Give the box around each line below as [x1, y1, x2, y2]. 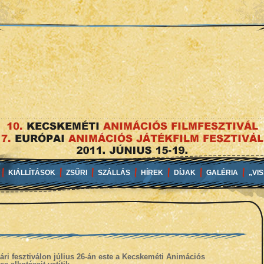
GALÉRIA [206, 169, 238, 177]
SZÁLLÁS [97, 169, 130, 177]
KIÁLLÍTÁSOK [8, 169, 55, 177]
